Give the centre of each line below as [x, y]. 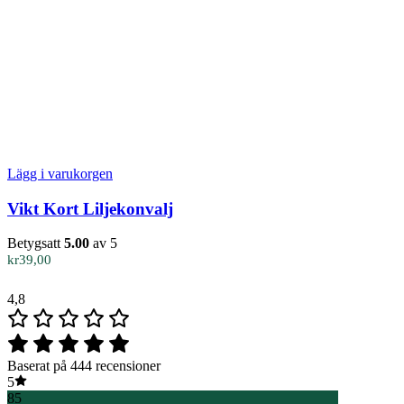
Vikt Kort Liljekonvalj [90, 208]
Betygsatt [36, 243]
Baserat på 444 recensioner [84, 366]
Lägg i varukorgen [60, 173]
